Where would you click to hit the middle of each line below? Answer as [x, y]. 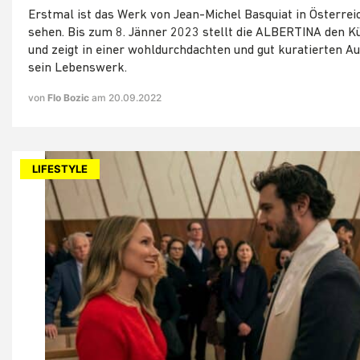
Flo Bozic [70, 98]
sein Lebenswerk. [78, 69]
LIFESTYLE [60, 169]
